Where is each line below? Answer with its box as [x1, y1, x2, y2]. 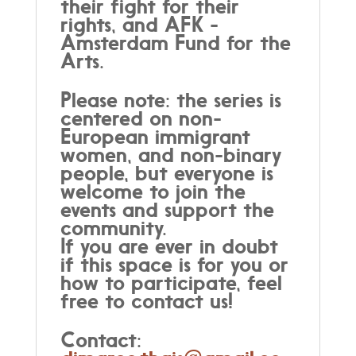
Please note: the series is [60, 87, 281, 112]
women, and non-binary [60, 141, 281, 167]
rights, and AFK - [60, 11, 219, 37]
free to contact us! [60, 288, 233, 313]
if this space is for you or [60, 251, 288, 277]
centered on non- [60, 105, 222, 130]
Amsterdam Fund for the [60, 29, 291, 55]
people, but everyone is [60, 160, 273, 185]
